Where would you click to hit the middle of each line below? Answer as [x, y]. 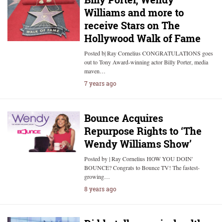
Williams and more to [134, 12]
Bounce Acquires [123, 118]
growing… [97, 176]
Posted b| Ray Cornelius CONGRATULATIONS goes [148, 53]
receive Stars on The [132, 25]
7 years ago [100, 83]
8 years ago [100, 189]
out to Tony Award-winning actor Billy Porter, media [146, 62]
